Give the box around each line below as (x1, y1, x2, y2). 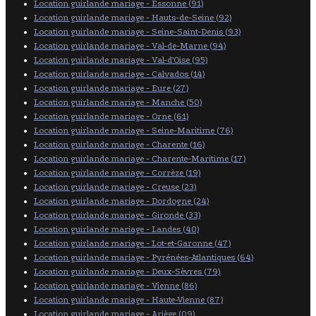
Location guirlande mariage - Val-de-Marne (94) (34, 40, 226, 51)
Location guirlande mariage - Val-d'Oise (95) (34, 54, 207, 65)
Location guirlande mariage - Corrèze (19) (34, 167, 200, 178)
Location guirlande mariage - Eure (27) (34, 83, 188, 93)
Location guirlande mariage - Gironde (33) (34, 209, 200, 220)
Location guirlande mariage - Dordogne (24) (34, 195, 209, 206)
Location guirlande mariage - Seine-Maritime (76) (34, 125, 233, 135)
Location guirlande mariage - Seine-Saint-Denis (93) (34, 26, 241, 37)
